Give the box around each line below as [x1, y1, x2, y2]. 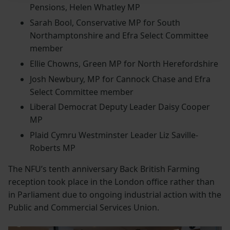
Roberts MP [29, 142, 75, 154]
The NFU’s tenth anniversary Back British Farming [8, 163, 200, 175]
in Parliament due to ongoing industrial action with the [8, 189, 221, 201]
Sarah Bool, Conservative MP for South [29, 17, 180, 29]
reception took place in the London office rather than [8, 176, 215, 188]
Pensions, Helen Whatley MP [29, 2, 140, 13]
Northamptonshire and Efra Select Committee [29, 30, 208, 42]
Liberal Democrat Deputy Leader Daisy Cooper [29, 101, 210, 113]
